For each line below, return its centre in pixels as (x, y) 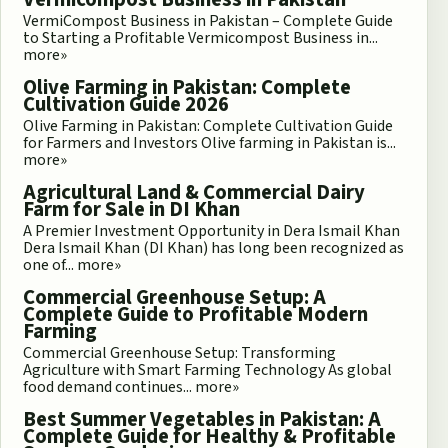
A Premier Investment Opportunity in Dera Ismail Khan (211, 231)
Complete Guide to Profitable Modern (195, 315)
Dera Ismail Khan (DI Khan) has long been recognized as (213, 248)
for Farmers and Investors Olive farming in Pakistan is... (209, 143)
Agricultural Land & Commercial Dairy (194, 193)
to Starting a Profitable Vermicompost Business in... (200, 38)
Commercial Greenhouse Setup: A (174, 298)
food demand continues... (109, 387)
